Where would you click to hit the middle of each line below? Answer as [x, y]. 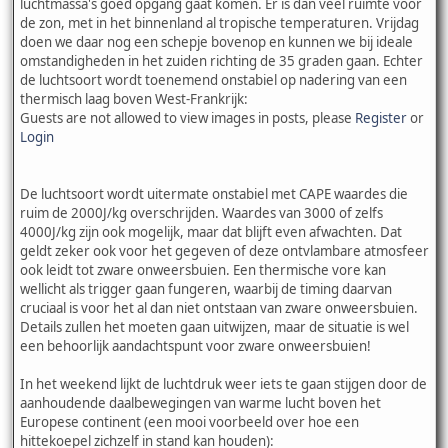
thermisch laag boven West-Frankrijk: [134, 98]
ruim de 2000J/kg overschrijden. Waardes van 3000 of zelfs [201, 212]
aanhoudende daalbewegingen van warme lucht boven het [200, 402]
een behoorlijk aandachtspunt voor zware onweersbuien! [195, 345]
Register [381, 117]
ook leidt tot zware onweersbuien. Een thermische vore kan [203, 269]
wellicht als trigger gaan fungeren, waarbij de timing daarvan [206, 288]
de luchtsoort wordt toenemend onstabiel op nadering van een [213, 79]
